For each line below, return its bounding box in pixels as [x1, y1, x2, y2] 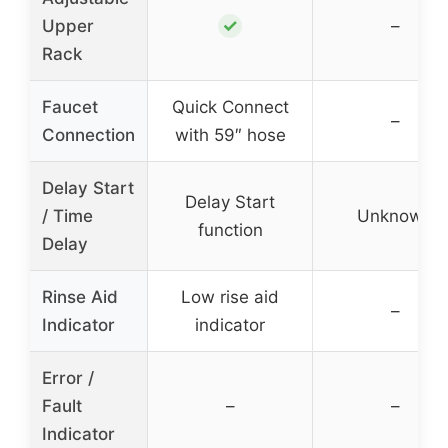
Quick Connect [171, 96, 289, 117]
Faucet [42, 96, 98, 117]
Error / [42, 367, 94, 388]
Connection [42, 124, 135, 145]
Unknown [357, 205, 433, 226]
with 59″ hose [174, 124, 286, 145]
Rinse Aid [42, 286, 118, 307]
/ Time [42, 205, 93, 226]
